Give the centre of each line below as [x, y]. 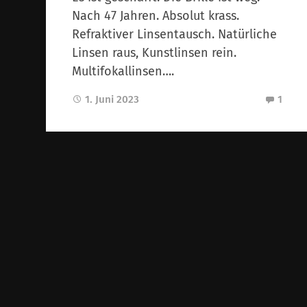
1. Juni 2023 [112, 99]
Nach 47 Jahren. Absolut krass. [156, 15]
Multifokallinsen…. [123, 71]
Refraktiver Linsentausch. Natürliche [175, 34]
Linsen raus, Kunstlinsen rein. [155, 52]
